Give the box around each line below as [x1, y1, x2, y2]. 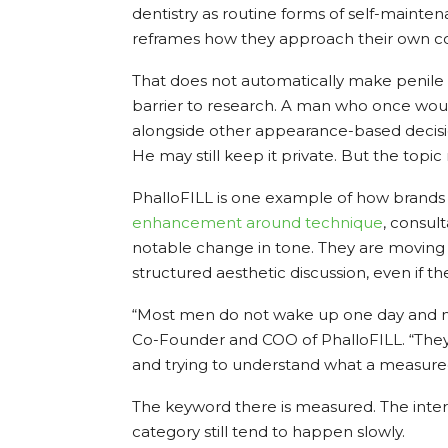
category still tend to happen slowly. [132, 421, 405, 441]
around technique [242, 212, 383, 232]
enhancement [132, 212, 242, 232]
